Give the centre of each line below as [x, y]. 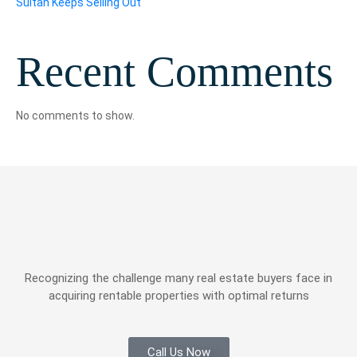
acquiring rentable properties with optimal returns [178, 295]
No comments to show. [75, 115]
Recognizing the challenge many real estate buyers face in [178, 278]
